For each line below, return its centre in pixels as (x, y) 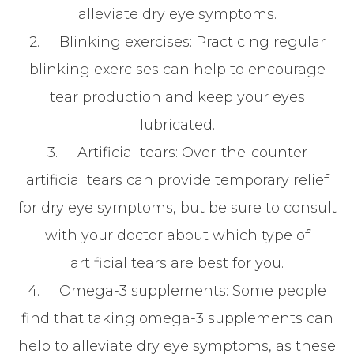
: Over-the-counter (241, 153)
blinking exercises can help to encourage (177, 70)
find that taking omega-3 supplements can (177, 318)
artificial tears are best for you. (177, 263)
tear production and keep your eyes (177, 97)
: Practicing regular (257, 42)
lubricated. (177, 125)
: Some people (276, 291)
